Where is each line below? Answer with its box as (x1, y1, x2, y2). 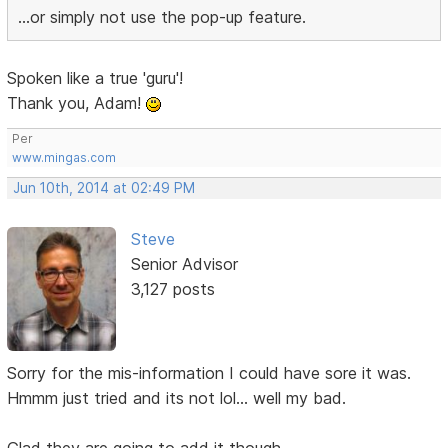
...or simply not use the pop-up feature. (18, 6, 307, 27)
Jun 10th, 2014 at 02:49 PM (13, 179, 196, 196)
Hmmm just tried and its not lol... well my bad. (7, 387, 347, 408)
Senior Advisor (130, 253, 238, 274)
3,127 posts (130, 278, 215, 299)
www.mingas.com (12, 149, 117, 165)
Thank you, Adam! (7, 92, 147, 113)
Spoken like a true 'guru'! (7, 67, 184, 88)
